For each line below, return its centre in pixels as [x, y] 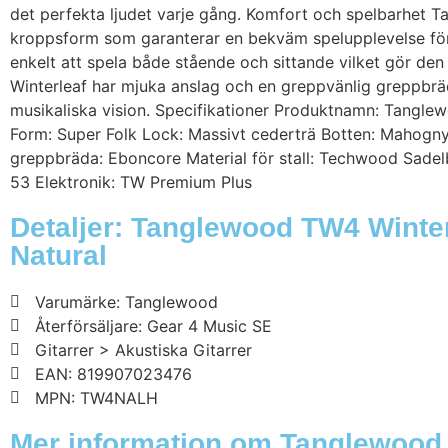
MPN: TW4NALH [96, 398]
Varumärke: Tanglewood [126, 302]
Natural [58, 255]
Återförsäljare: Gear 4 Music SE [153, 326]
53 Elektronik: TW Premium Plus [131, 182]
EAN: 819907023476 [113, 374]
